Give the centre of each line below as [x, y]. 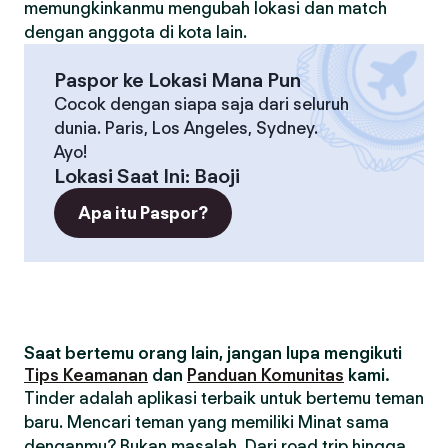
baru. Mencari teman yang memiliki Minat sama [206, 422]
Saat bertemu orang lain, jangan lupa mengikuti [213, 353]
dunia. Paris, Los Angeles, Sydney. [186, 128]
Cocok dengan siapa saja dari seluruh [201, 104]
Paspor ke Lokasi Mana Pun [177, 80]
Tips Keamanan [86, 375]
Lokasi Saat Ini [119, 176]
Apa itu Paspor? [143, 213]
